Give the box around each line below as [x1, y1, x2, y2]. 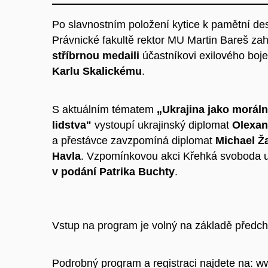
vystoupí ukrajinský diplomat [95, 118, 232, 131]
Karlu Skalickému [52, 65, 142, 77]
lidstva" [52, 118, 95, 131]
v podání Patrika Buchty [52, 165, 175, 178]
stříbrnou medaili [52, 50, 139, 62]
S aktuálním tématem [52, 103, 157, 115]
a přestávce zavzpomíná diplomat [52, 134, 215, 147]
